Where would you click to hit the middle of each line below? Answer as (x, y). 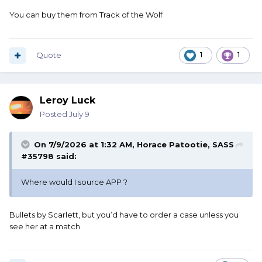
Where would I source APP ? (74, 182)
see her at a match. (46, 227)
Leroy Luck (68, 101)
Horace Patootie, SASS (185, 145)
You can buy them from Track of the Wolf (86, 15)
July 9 (79, 114)
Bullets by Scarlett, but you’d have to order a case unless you (124, 215)
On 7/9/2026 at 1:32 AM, (85, 145)
